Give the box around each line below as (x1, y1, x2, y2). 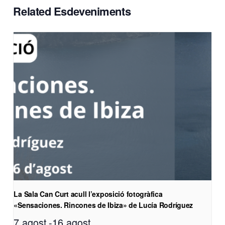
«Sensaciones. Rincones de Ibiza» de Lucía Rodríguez (14, 199, 193, 210)
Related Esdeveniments (13, 3, 131, 19)
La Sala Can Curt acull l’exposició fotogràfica (14, 188, 163, 199)
